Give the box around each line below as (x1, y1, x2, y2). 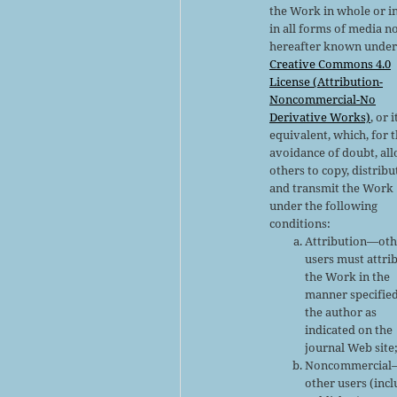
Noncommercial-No (269, 90, 377, 107)
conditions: (269, 214, 331, 231)
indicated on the (305, 321, 393, 338)
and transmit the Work (269, 179, 394, 196)
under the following (269, 197, 378, 214)
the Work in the (305, 268, 391, 284)
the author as (305, 303, 378, 320)
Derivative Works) (269, 108, 371, 125)
